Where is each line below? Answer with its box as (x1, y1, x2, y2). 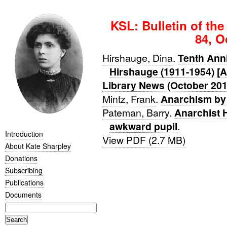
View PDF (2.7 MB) (102, 133, 185, 147)
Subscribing (5, 165, 43, 175)
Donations (5, 153, 37, 163)
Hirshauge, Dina (102, 51, 173, 65)
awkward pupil (109, 119, 177, 133)
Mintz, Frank (102, 92, 156, 106)
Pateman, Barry (102, 105, 169, 120)
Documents (5, 189, 42, 200)
